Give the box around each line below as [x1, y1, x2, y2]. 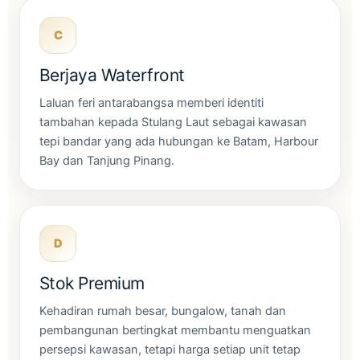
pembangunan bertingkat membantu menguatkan [39, 322, 311, 337]
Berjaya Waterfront [39, 64, 185, 85]
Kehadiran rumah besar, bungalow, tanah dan [39, 303, 286, 318]
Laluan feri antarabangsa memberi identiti [39, 95, 264, 110]
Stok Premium [39, 272, 145, 293]
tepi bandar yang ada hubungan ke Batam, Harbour [39, 133, 318, 149]
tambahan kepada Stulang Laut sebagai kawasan [39, 114, 307, 129]
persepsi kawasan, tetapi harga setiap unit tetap [39, 342, 301, 357]
